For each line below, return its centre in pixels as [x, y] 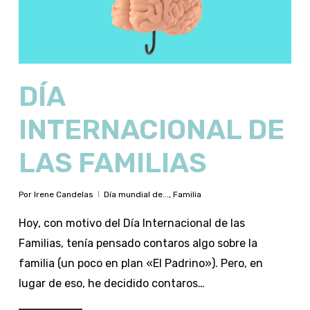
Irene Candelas [63, 194]
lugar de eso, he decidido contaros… [111, 283]
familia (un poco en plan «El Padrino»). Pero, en [140, 263]
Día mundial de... [136, 194]
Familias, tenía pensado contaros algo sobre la [138, 243]
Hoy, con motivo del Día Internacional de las [131, 223]
